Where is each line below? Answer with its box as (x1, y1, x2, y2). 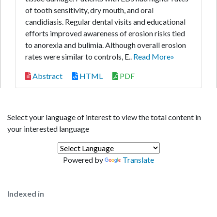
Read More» (133, 52, 174, 61)
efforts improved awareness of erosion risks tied (25, 29, 185, 38)
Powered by (63, 155, 105, 164)
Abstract (31, 71, 62, 80)
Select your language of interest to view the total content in (7, 112, 201, 122)
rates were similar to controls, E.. (25, 52, 133, 61)
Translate (123, 155, 154, 164)
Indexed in (7, 189, 44, 198)
